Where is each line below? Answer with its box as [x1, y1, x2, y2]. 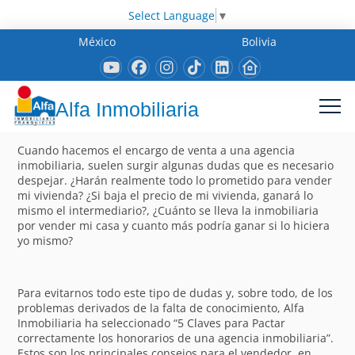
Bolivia [241, 33, 277, 49]
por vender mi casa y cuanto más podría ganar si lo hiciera [17, 217, 330, 233]
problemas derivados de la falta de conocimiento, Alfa [17, 300, 305, 315]
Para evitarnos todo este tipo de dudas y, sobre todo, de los [17, 284, 334, 300]
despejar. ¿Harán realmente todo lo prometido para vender [17, 172, 333, 188]
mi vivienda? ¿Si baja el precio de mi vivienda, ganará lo [17, 187, 314, 203]
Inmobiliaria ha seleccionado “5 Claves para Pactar [17, 315, 286, 330]
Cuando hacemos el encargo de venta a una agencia [17, 142, 296, 158]
